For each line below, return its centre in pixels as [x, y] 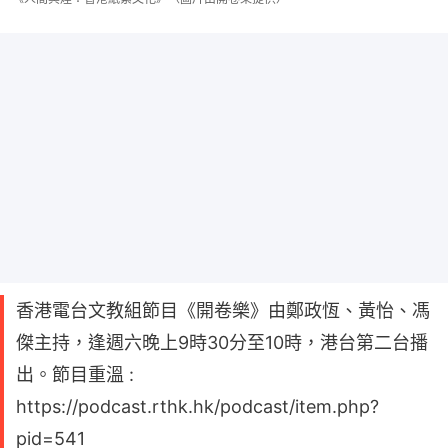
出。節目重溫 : [75, 374]
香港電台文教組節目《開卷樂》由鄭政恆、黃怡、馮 [223, 310]
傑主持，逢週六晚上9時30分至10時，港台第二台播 [222, 342]
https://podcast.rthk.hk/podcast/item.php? [197, 406]
